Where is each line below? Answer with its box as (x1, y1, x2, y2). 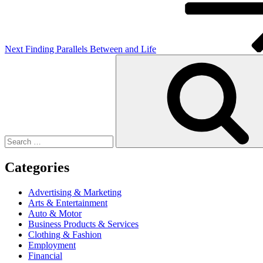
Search (4, 53, 29, 64)
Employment (28, 240, 76, 250)
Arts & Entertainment (28, 197, 107, 208)
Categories (5, 159, 69, 175)
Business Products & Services (28, 218, 139, 229)
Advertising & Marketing (28, 187, 122, 197)
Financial (28, 250, 62, 261)
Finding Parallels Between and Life (25, 43, 156, 54)
